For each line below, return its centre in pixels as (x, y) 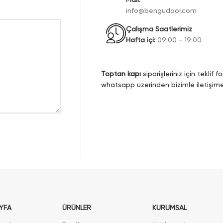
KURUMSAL (170, 208)
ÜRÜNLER (76, 208)
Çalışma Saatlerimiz (159, 29)
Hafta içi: (141, 40)
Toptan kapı (121, 74)
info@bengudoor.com (162, 11)
